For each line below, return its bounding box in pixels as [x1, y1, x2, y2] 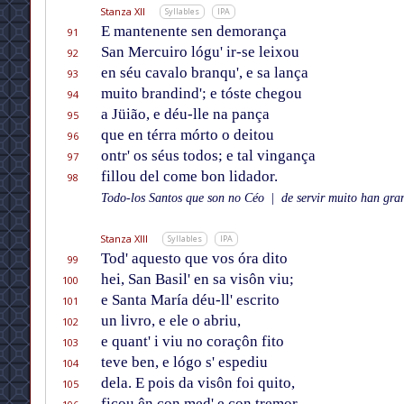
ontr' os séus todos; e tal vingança [100, 147, 316, 165]
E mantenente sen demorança [100, 23, 287, 41]
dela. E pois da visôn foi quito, [100, 374, 295, 392]
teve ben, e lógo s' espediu [100, 353, 268, 372]
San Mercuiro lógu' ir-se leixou [100, 43, 299, 61]
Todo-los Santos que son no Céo [100, 191, 268, 206]
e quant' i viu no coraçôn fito [100, 333, 284, 351]
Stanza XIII [99, 232, 148, 246]
